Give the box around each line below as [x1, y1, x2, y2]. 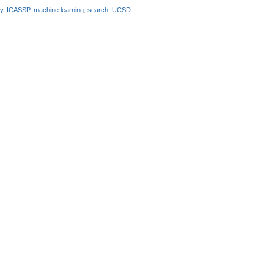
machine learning [34, 6, 84, 13]
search [87, 6, 108, 13]
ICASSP [7, 6, 30, 13]
